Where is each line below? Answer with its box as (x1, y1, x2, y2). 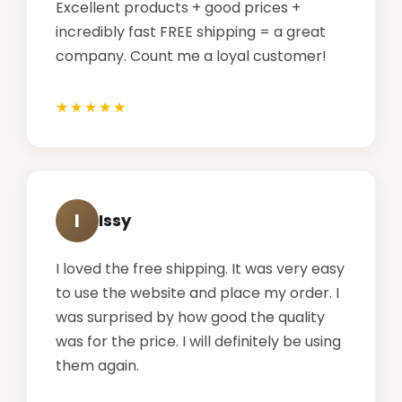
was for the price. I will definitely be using (56, 330, 341, 352)
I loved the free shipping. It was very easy (56, 258, 345, 279)
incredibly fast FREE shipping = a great (56, 21, 326, 42)
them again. (56, 354, 139, 376)
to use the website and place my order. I (56, 282, 339, 303)
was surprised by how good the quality (56, 306, 325, 328)
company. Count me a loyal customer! (56, 45, 327, 66)
